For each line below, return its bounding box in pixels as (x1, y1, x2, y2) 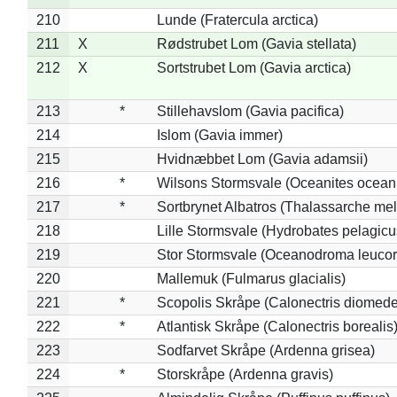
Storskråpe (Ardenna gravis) (156, 366, 333, 382)
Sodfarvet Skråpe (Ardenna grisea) (156, 342, 375, 358)
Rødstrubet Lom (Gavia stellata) (156, 35, 356, 51)
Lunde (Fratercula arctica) (156, 12, 318, 27)
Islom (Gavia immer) (156, 127, 283, 143)
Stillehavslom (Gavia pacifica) (156, 103, 344, 119)
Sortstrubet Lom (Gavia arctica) (156, 59, 351, 75)
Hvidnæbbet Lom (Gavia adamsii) (156, 151, 368, 167)
